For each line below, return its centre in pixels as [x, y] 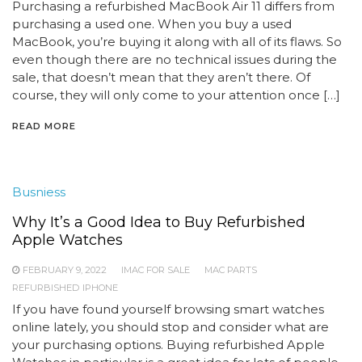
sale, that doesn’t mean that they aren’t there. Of [161, 77]
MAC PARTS [231, 270]
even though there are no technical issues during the [175, 59]
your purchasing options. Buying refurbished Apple [168, 345]
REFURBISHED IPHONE [65, 288]
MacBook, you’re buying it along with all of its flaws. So [177, 42]
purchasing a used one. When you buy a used [152, 24]
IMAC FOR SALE [156, 270]
